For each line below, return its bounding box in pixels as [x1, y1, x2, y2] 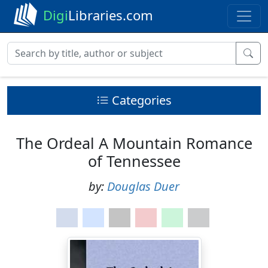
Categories [111, 92, 172, 108]
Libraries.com [68, 6, 153, 24]
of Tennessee [87, 151, 181, 171]
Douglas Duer [107, 178, 179, 194]
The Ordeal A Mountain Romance [16, 133, 252, 153]
